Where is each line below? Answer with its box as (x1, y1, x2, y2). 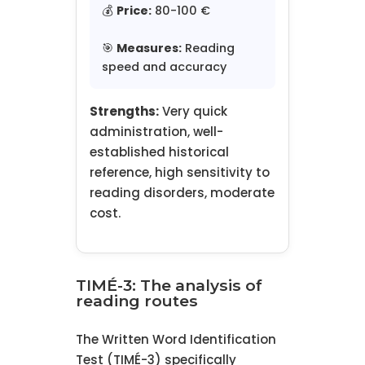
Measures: (116, 40, 182, 57)
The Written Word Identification (75, 331, 276, 349)
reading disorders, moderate (89, 184, 275, 202)
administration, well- (89, 123, 223, 141)
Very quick (158, 103, 227, 121)
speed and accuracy (101, 59, 226, 76)
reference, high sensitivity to (89, 164, 270, 182)
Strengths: (89, 103, 159, 121)
